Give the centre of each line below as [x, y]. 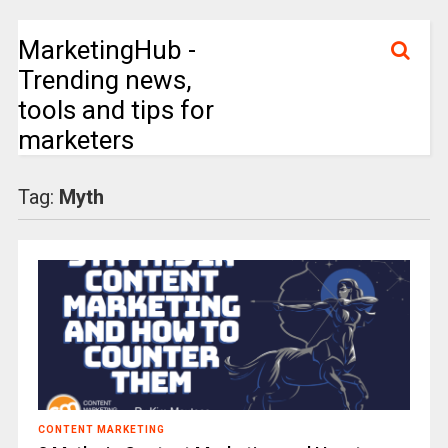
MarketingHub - [106, 50]
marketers [75, 140]
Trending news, [104, 80]
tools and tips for [115, 110]
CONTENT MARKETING [101, 429]
